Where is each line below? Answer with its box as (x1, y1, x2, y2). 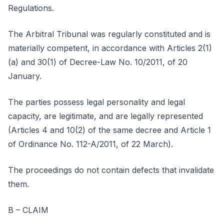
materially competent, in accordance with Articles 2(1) (8, 43, 212, 53)
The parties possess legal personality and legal (8, 97, 185, 107)
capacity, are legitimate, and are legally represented (8, 111, 203, 121)
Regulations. (8, 3, 54, 13)
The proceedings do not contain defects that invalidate (8, 165, 214, 175)
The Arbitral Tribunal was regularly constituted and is (8, 29, 210, 39)
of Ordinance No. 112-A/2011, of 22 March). (8, 139, 173, 149)
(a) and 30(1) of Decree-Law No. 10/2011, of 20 (8, 57, 187, 67)
